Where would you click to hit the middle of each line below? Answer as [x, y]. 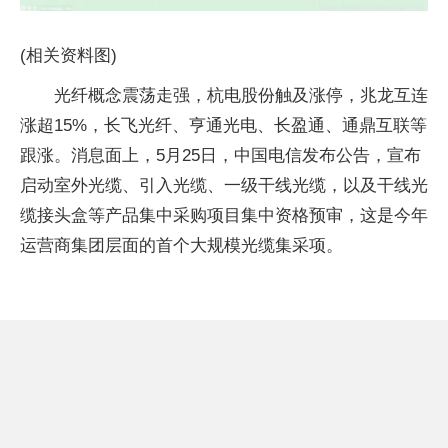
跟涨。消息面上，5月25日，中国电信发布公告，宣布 [220, 155]
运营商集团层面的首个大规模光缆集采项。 [181, 245]
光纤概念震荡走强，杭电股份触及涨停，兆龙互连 [241, 95]
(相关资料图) [68, 55]
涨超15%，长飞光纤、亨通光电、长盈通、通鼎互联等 [223, 125]
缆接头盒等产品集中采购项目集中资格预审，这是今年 [224, 215]
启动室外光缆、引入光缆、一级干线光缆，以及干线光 [224, 185]
